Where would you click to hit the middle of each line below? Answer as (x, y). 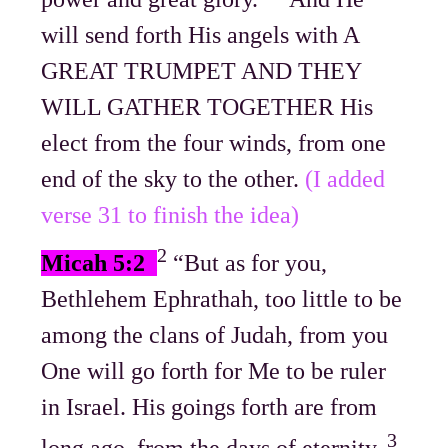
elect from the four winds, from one (214, 142)
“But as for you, (247, 262)
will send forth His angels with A (200, 34)
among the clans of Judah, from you (215, 334)
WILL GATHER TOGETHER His (207, 106)
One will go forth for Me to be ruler (214, 370)
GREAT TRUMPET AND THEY (201, 70)
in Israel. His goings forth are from (209, 406)
